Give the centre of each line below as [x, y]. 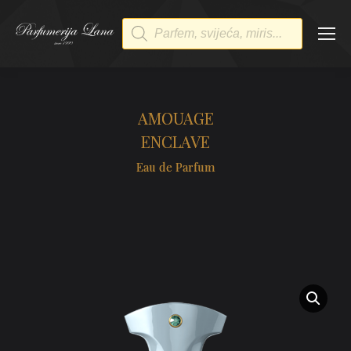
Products [152, 25]
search [144, 39]
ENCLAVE [175, 141]
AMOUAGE [175, 118]
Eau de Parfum [175, 167]
